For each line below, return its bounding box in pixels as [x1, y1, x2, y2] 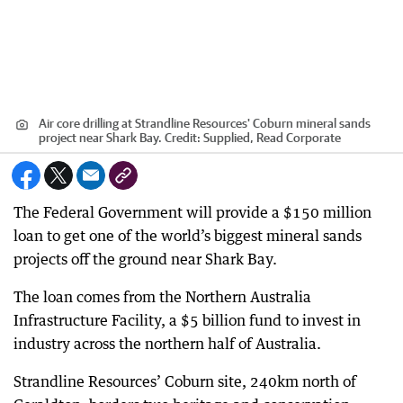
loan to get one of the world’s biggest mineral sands [13, 227, 362, 245]
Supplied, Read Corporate [203, 130, 341, 145]
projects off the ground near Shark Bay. [13, 250, 277, 268]
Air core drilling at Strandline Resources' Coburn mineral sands [39, 116, 371, 130]
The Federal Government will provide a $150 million [13, 203, 372, 221]
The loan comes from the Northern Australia [13, 288, 311, 306]
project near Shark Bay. [39, 130, 162, 145]
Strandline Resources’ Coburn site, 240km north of [13, 372, 356, 390]
